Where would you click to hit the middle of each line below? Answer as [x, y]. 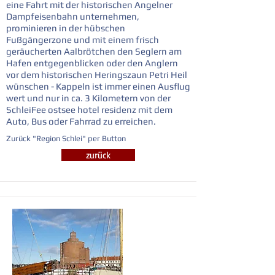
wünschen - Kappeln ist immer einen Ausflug [98, 86]
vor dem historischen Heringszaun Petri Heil [97, 75]
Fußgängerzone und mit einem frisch [83, 40]
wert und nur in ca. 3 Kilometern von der [88, 98]
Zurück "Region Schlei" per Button [66, 138]
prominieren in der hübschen [66, 28]
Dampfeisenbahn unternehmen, [73, 16]
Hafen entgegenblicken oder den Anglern [92, 63]
